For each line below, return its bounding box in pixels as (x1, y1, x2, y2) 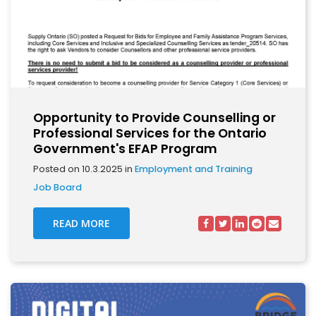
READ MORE (53, 217, 110, 230)
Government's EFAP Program (33, 140, 217, 157)
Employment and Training (135, 163, 253, 175)
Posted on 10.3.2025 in (33, 163, 135, 175)
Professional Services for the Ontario (33, 125, 267, 142)
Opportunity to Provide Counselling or (33, 109, 276, 126)
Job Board (33, 181, 82, 193)
